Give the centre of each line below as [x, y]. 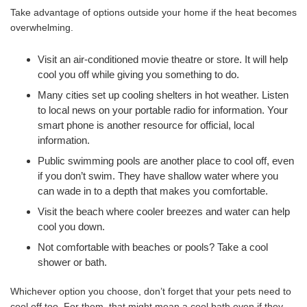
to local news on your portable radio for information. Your [163, 110]
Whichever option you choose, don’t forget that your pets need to [151, 291]
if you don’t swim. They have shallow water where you [158, 175]
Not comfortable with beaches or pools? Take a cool [153, 247]
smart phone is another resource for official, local [146, 125]
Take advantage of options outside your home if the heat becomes [153, 12]
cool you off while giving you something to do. [138, 74]
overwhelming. [42, 27]
